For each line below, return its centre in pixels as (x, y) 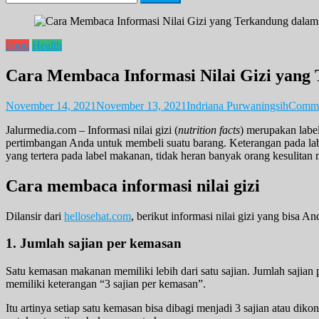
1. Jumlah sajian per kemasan (94, 244)
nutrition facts (209, 130)
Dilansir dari (35, 216)
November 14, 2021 (51, 105)
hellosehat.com (98, 216)
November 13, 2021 (141, 105)
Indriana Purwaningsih (237, 105)
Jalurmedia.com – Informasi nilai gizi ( (92, 130)
